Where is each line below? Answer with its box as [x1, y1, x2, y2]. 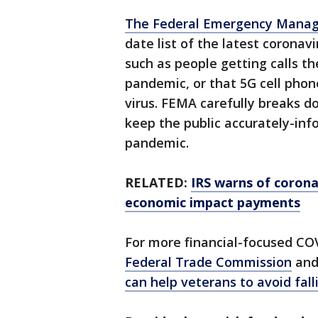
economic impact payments [125, 194, 300, 211]
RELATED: [125, 174, 191, 191]
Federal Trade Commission [125, 253, 292, 270]
